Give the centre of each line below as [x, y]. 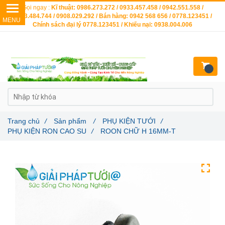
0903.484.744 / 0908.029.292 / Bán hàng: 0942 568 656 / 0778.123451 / [113, 16]
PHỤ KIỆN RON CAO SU [47, 131]
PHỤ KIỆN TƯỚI [129, 121]
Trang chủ [24, 121]
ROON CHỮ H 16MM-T [138, 131]
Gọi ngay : [36, 8]
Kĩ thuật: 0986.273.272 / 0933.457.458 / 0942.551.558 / [127, 8]
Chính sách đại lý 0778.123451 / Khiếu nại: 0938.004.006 [113, 25]
